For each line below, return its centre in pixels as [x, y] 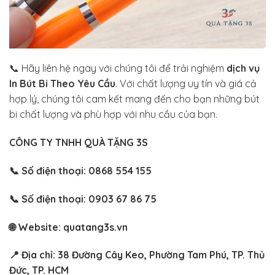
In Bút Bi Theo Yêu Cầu [62, 84]
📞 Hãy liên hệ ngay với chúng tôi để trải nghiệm [118, 68]
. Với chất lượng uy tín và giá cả [186, 84]
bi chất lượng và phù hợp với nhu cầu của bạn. [113, 114]
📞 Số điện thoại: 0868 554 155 [80, 171]
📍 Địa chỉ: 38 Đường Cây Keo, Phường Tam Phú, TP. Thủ [137, 255]
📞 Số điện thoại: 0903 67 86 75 [83, 199]
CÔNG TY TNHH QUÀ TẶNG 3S [79, 143]
